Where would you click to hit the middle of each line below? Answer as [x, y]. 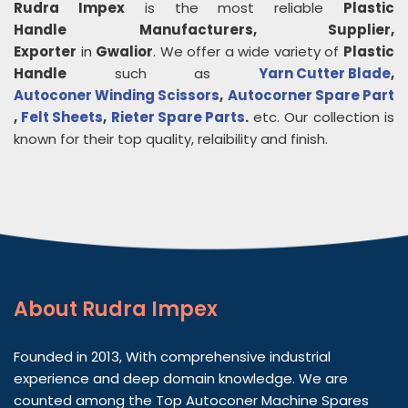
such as [163, 73]
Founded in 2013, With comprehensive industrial [172, 357]
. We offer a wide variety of [249, 51]
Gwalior [125, 51]
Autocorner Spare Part [311, 95]
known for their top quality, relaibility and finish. [171, 139]
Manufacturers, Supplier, [266, 30]
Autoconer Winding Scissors [117, 95]
